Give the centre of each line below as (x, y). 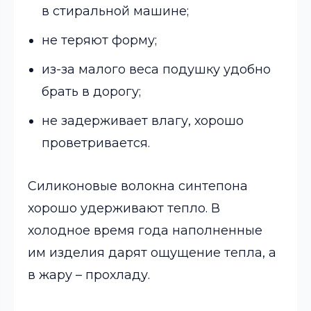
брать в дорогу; (91, 92)
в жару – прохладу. (89, 275)
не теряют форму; (99, 40)
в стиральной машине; (115, 11)
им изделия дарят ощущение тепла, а (152, 253)
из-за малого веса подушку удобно (156, 69)
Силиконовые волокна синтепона (138, 186)
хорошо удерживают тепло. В (124, 208)
